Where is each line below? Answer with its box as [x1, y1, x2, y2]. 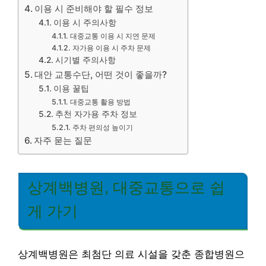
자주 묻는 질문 [34, 135, 93, 146]
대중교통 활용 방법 [69, 97, 131, 106]
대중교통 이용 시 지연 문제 [69, 31, 156, 40]
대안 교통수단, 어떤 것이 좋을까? [34, 69, 167, 80]
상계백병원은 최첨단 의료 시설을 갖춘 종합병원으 [18, 248, 245, 260]
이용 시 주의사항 [53, 18, 116, 27]
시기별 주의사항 [55, 55, 116, 65]
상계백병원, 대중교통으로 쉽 [27, 179, 225, 196]
